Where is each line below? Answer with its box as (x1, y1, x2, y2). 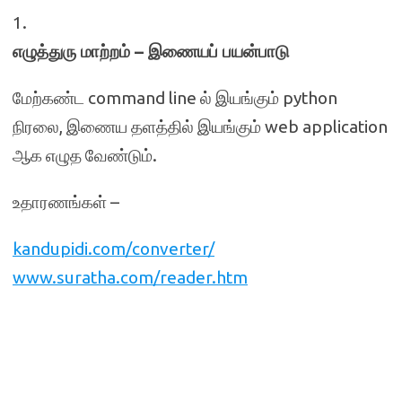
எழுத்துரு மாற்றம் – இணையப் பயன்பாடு (13, 41, 289, 61)
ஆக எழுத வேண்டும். (13, 145, 157, 165)
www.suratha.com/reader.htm (13, 267, 248, 287)
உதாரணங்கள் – (13, 192, 119, 212)
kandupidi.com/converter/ (13, 239, 214, 258)
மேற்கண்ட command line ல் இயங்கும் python (13, 88, 337, 108)
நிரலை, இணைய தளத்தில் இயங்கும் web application (13, 117, 388, 136)
